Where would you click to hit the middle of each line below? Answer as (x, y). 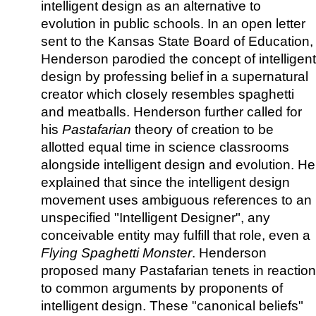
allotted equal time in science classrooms (165, 147)
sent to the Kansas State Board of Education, (177, 41)
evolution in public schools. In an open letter (173, 23)
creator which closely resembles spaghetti (168, 94)
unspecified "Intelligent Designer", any (156, 217)
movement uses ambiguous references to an (176, 200)
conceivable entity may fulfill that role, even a (176, 235)
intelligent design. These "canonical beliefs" (172, 305)
